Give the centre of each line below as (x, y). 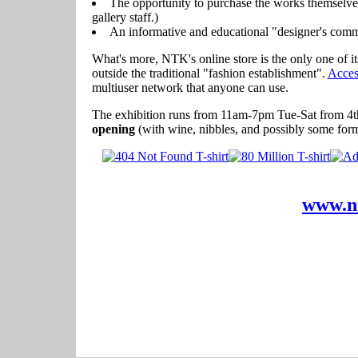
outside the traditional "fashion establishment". (209, 74)
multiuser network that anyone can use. (190, 88)
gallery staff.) (125, 18)
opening (113, 129)
